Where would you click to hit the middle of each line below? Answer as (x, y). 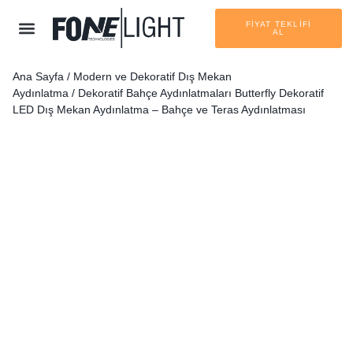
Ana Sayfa (38, 77)
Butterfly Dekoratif (278, 93)
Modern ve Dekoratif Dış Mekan (152, 77)
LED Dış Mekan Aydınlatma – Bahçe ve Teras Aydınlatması (159, 110)
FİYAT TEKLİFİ (279, 24)
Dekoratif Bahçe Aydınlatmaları (155, 93)
